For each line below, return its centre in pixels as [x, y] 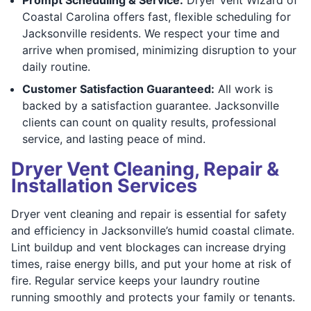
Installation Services [104, 185]
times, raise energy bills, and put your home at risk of [151, 263]
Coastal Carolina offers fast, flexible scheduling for [157, 16]
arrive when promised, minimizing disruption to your [159, 50]
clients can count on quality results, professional [149, 122]
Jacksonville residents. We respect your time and [151, 33]
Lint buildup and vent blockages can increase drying [149, 247]
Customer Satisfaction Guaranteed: [118, 89]
